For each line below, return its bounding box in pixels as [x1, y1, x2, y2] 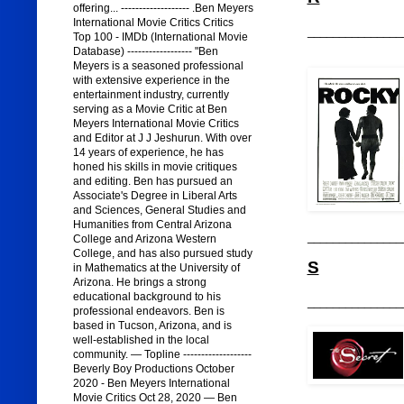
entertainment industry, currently [72, 88, 229, 102]
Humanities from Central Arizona [72, 218, 232, 232]
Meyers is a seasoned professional [72, 60, 243, 73]
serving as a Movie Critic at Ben [72, 103, 227, 116]
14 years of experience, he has [72, 146, 224, 160]
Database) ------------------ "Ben [72, 45, 218, 59]
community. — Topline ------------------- [72, 348, 252, 362]
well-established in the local [72, 334, 209, 347]
